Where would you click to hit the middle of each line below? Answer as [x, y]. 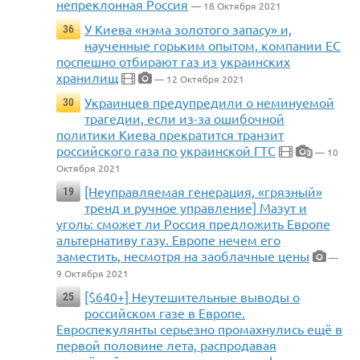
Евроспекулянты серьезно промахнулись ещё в [199, 329]
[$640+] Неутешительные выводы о [192, 297]
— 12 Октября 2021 [198, 79]
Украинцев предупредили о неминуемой [209, 102]
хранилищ [87, 78]
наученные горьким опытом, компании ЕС [213, 45]
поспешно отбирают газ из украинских [173, 61]
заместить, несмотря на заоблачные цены [183, 256]
